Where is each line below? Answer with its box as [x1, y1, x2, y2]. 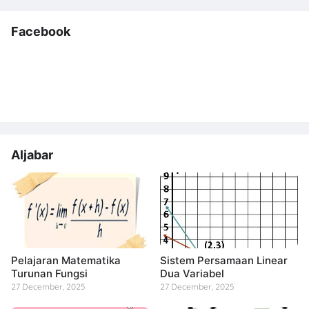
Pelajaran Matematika [11, 254, 121, 267]
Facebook [11, 24, 70, 39]
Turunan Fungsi [11, 267, 88, 280]
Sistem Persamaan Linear [160, 254, 288, 267]
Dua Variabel [160, 267, 224, 280]
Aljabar [11, 148, 53, 162]
